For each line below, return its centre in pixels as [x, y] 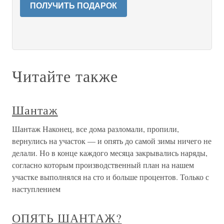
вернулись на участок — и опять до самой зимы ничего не [112, 141]
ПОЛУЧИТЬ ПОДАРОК [73, 6]
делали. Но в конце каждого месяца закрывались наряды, [110, 153]
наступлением [36, 189]
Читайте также [65, 76]
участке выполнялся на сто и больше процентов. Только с [110, 177]
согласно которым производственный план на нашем [103, 165]
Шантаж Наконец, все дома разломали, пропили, [95, 129]
